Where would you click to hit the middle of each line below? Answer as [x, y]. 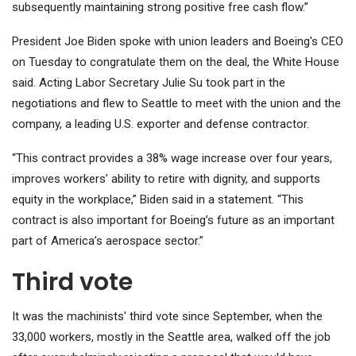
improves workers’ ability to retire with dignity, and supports [166, 179]
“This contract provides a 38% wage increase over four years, [172, 159]
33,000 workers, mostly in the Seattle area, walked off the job [171, 337]
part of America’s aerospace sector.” [108, 241]
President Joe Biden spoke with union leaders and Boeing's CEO [178, 42]
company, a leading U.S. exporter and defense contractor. [161, 124]
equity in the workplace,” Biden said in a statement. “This [158, 200]
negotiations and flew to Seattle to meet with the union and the [176, 104]
